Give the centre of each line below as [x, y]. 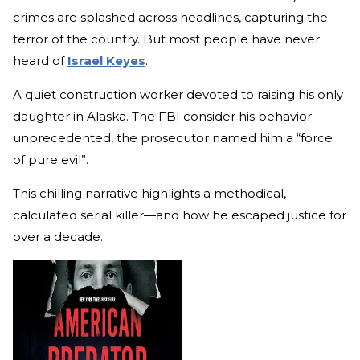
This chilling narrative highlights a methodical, [149, 193]
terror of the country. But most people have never [166, 39]
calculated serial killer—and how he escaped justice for [180, 215]
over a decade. [59, 236]
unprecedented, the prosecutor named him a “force [173, 137]
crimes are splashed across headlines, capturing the [170, 17]
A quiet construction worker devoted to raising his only [178, 94]
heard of [40, 60]
